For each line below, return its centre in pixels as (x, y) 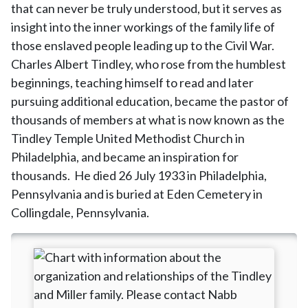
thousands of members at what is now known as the (148, 120)
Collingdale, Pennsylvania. (80, 212)
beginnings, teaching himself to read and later (132, 82)
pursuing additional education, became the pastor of (150, 101)
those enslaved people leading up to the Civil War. (144, 45)
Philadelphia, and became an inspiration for (125, 157)
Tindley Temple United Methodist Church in (128, 138)
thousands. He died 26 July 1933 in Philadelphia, (139, 175)
